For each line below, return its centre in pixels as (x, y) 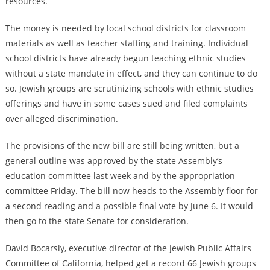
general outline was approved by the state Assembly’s (114, 161)
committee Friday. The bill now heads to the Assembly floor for (131, 191)
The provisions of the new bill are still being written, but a (122, 146)
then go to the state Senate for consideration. (97, 221)
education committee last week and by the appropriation (120, 176)
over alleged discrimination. (61, 119)
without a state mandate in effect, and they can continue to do (131, 74)
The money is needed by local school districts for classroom (125, 28)
